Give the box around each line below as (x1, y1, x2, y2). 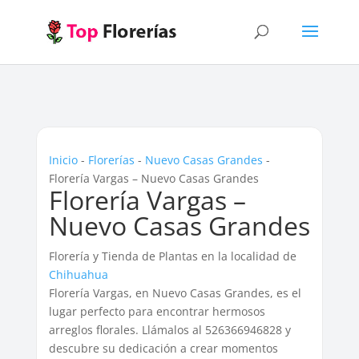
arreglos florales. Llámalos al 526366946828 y (48, 322, 291, 337)
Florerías (87, 152, 135, 167)
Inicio (48, 152, 78, 167)
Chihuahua (48, 267, 108, 282)
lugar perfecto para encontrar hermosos (48, 304, 265, 319)
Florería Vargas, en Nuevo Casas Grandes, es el (48, 285, 301, 301)
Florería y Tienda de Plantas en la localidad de (48, 248, 296, 264)
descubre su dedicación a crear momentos (48, 341, 278, 356)
